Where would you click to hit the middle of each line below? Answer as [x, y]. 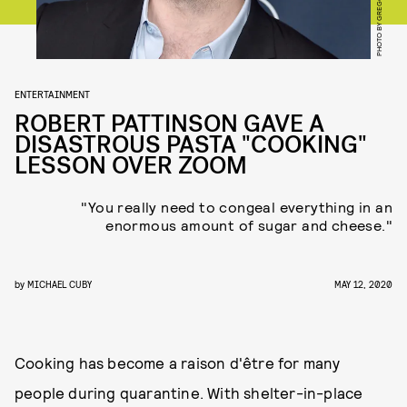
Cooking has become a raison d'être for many [178, 362]
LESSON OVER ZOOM [131, 166]
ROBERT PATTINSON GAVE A [169, 124]
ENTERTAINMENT [52, 94]
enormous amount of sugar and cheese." [249, 225]
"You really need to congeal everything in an [237, 207]
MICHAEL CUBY [60, 284]
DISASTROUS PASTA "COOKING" [191, 145]
